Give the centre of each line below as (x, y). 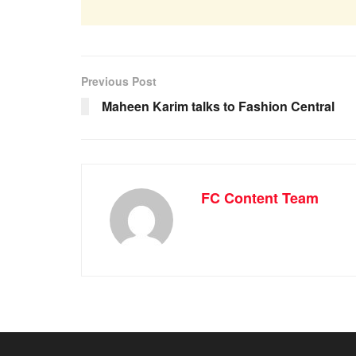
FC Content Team (260, 198)
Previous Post (119, 81)
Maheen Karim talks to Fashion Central (218, 106)
